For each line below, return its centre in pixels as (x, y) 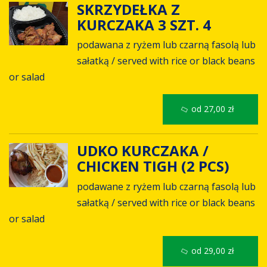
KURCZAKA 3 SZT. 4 (145, 24)
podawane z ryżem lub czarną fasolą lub (166, 186)
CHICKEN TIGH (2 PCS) (155, 166)
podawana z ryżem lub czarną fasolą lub (166, 45)
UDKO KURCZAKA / (142, 151)
